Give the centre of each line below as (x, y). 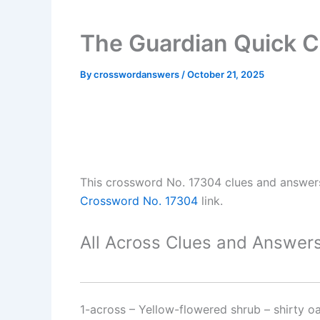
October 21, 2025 (226, 74)
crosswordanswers (137, 74)
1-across (103, 309)
